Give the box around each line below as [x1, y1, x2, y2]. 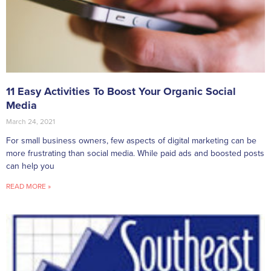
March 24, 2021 [6, 117, 55, 126]
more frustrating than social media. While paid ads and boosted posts [6, 148, 264, 158]
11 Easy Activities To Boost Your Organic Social [6, 84, 236, 98]
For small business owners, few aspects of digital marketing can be [6, 135, 256, 146]
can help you [6, 160, 54, 171]
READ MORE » [6, 181, 51, 191]
